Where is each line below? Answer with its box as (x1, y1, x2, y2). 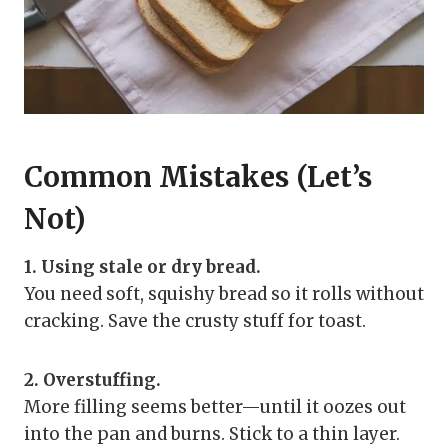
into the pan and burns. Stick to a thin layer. (24, 423, 400, 446)
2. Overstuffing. (24, 369, 161, 392)
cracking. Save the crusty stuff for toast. (24, 310, 366, 333)
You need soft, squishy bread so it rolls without (24, 283, 424, 306)
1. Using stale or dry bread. (24, 256, 261, 279)
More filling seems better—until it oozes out (24, 396, 406, 419)
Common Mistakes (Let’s (24, 159, 372, 196)
